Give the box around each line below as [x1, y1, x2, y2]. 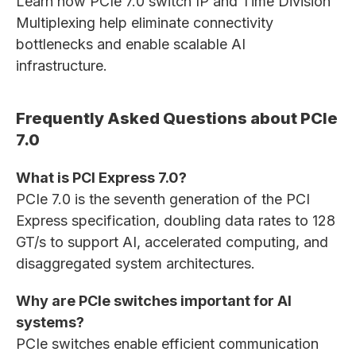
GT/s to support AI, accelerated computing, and [16, 234, 328, 250]
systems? [16, 314, 84, 331]
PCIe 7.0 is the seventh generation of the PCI [16, 191, 310, 207]
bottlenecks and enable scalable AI [16, 36, 246, 52]
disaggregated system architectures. [16, 255, 255, 272]
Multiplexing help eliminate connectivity [16, 14, 273, 31]
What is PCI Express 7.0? [16, 169, 187, 186]
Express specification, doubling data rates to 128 [16, 212, 335, 229]
